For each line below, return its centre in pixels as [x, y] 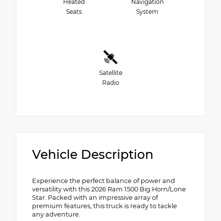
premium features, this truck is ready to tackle [105, 206]
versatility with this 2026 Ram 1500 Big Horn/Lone [109, 189]
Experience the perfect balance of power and [104, 181]
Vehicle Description [93, 154]
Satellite [110, 73]
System [147, 12]
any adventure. [56, 214]
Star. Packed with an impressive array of [95, 197]
